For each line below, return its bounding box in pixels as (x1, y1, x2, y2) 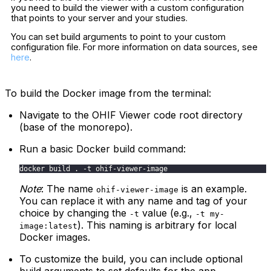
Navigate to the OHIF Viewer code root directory (19, 108, 243, 121)
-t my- (195, 209, 224, 218)
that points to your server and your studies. (11, 13, 188, 24)
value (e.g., (139, 206, 195, 219)
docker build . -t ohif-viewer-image (19, 164, 168, 173)
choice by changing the (19, 206, 129, 219)
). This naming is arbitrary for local (77, 218, 237, 231)
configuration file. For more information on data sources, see (11, 42, 258, 53)
